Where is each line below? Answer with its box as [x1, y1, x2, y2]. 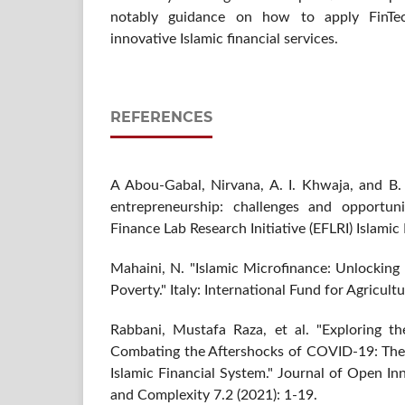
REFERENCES [110, 108, 212, 126]
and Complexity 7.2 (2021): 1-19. [110, 387, 317, 402]
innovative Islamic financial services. [110, 31, 342, 46]
